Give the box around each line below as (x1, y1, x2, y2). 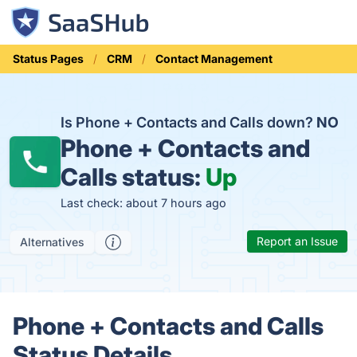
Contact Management (155, 52, 273, 65)
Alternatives (20, 235, 84, 249)
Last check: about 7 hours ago (61, 196, 226, 210)
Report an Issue (257, 234, 338, 248)
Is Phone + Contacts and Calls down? (61, 114, 316, 131)
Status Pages (13, 52, 84, 65)
